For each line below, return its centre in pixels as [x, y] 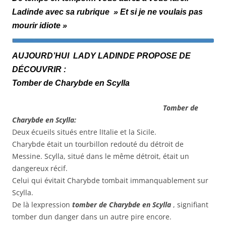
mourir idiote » [40, 25]
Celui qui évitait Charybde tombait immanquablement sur [110, 181]
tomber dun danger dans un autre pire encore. [92, 217]
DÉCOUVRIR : [39, 70]
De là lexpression [42, 205]
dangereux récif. [40, 168]
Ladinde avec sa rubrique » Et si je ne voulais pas [107, 12]
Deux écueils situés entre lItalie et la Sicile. [84, 132]
